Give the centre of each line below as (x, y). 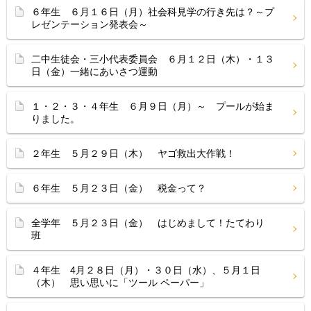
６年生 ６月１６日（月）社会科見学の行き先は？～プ (153, 12)
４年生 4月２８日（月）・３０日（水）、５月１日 (146, 270)
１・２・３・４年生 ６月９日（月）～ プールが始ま (153, 106)
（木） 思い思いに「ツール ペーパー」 (120, 283)
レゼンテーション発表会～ (90, 24)
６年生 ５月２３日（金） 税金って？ (119, 188)
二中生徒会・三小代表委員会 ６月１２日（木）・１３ (153, 59)
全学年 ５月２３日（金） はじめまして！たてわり (148, 223)
